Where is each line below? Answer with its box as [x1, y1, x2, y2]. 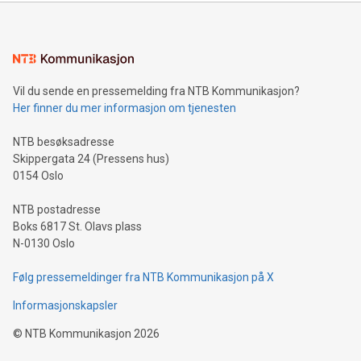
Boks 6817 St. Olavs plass [13, 220, 142, 234]
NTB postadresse [13, 203, 101, 217]
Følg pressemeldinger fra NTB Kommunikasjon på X [13, 271, 274, 284]
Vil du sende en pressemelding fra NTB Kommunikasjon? [13, 85, 300, 98]
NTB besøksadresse [13, 135, 114, 149]
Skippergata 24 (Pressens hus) [13, 152, 169, 166]
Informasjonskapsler [13, 299, 118, 313]
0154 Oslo [13, 169, 64, 183]
